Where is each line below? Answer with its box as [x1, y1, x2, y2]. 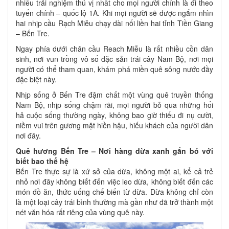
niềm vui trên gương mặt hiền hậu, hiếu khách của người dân [16, 120, 213, 131]
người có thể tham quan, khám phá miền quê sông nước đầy [16, 64, 213, 75]
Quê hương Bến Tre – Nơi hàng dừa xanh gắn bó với [16, 146, 213, 156]
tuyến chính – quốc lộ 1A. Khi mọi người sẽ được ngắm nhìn [16, 8, 213, 18]
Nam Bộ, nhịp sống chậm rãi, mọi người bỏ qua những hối [16, 100, 213, 110]
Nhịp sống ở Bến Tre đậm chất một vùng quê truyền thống [16, 89, 213, 100]
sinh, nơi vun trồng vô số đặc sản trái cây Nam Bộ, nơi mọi [16, 54, 213, 64]
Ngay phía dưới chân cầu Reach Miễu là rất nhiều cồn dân [16, 43, 213, 54]
